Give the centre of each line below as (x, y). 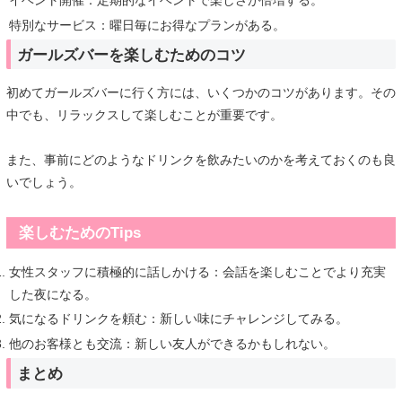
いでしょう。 (44, 183)
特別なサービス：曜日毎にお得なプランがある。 (147, 25)
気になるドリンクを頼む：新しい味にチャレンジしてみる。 (178, 319)
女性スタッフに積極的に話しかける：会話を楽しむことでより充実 (197, 271)
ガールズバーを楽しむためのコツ (131, 55)
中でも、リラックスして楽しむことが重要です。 (144, 115)
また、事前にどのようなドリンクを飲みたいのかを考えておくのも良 (201, 160)
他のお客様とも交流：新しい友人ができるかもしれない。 (172, 344)
